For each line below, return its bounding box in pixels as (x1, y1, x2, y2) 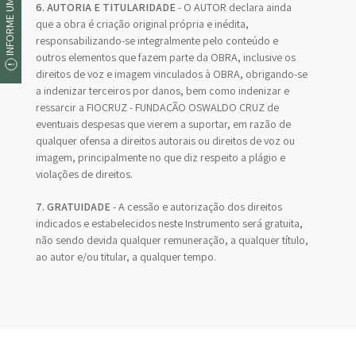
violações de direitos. (36, 167, 133, 181)
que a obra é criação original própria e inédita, (36, 17, 249, 31)
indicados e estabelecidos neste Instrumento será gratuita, (36, 216, 303, 230)
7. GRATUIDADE (36, 199, 110, 214)
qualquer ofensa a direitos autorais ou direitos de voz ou (36, 133, 295, 148)
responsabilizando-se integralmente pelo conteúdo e (36, 33, 278, 48)
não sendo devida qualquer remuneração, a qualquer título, (36, 233, 308, 247)
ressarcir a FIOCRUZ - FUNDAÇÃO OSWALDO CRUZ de (36, 100, 279, 114)
